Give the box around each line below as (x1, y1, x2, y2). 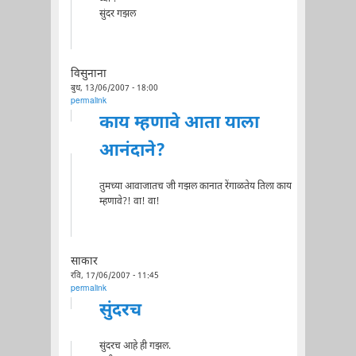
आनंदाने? (99, 139, 165, 163)
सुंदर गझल (99, 7, 136, 21)
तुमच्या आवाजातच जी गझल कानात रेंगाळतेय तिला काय (99, 180, 292, 193)
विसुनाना (70, 67, 106, 82)
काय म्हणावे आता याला (99, 111, 259, 135)
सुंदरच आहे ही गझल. (99, 339, 171, 353)
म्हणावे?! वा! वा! (99, 195, 160, 208)
